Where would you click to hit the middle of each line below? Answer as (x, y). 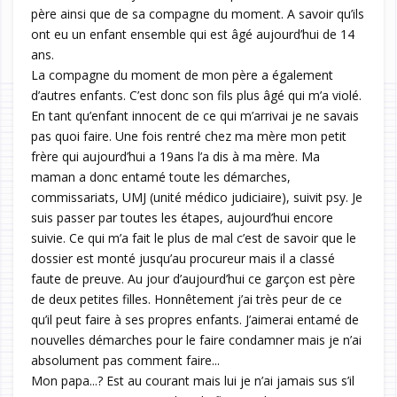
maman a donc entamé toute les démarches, (161, 177)
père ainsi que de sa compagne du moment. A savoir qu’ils (198, 14)
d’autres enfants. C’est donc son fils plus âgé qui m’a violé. (196, 96)
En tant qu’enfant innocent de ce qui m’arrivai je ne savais (195, 116)
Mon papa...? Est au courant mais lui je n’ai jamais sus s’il (193, 381)
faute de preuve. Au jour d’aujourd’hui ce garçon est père (193, 279)
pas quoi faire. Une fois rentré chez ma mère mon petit (189, 136)
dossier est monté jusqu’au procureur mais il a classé (183, 259)
